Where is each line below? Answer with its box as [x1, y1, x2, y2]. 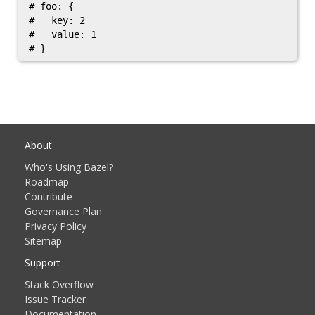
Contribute [25, 190, 72, 203]
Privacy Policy [25, 219, 86, 233]
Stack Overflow [25, 278, 94, 291]
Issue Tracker [25, 292, 86, 306]
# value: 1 [29, 29, 96, 40]
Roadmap [25, 175, 69, 188]
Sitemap [25, 234, 62, 247]
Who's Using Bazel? [25, 160, 113, 174]
